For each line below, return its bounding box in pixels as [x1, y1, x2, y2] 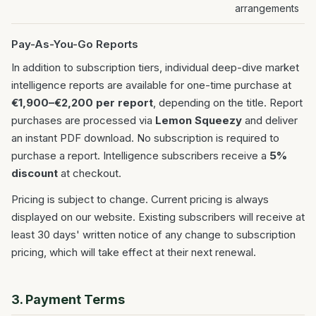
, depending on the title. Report [153, 96, 303, 109]
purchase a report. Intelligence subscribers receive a [11, 149, 269, 162]
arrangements [235, 2, 299, 14]
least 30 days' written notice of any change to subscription [11, 228, 296, 241]
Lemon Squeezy [155, 114, 242, 127]
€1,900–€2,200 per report [11, 96, 153, 109]
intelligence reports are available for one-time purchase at [11, 78, 291, 92]
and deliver [242, 114, 298, 127]
